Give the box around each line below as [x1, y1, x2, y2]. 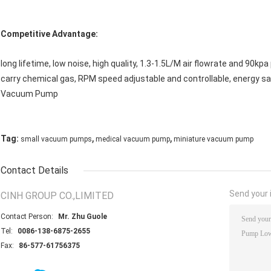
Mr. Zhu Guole [58, 212, 107, 221]
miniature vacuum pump [174, 135, 253, 144]
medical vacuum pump [96, 135, 170, 144]
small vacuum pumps [21, 135, 92, 144]
